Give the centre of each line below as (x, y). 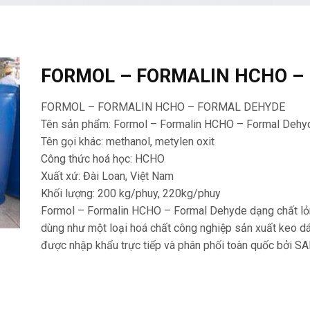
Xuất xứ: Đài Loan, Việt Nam (107, 176)
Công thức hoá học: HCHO (102, 158)
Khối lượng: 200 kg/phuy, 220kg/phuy (130, 193)
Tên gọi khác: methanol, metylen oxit (127, 141)
